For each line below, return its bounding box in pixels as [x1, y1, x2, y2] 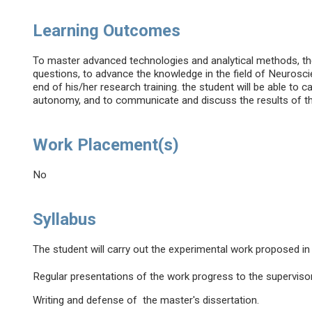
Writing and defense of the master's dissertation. [33, 294, 260, 307]
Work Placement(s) [33, 135, 180, 155]
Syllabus [33, 210, 97, 230]
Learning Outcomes [33, 21, 181, 41]
